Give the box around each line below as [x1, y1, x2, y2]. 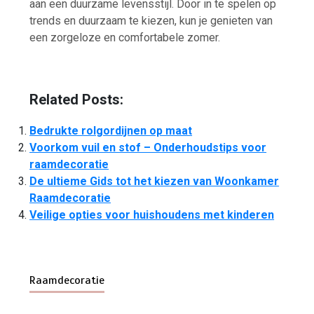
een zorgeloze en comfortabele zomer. [29, 30, 221, 44]
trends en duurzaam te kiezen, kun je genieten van [29, 13, 273, 27]
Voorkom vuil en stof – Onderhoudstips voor [29, 141, 267, 155]
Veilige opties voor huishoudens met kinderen [29, 208, 275, 222]
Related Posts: [29, 90, 124, 108]
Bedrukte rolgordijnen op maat [29, 124, 193, 138]
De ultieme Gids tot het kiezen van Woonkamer [29, 175, 280, 189]
